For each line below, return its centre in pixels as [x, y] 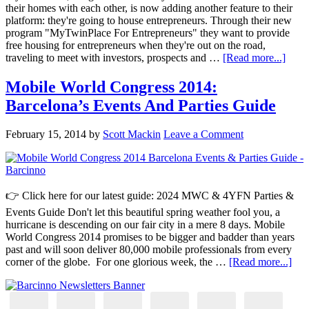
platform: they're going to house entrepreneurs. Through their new [149, 20]
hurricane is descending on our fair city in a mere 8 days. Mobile [145, 225]
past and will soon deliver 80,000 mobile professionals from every [149, 250]
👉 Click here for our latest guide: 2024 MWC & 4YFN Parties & [150, 196]
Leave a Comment [203, 134]
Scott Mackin [132, 134]
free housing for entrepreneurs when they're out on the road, [136, 45]
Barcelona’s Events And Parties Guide [141, 105]
